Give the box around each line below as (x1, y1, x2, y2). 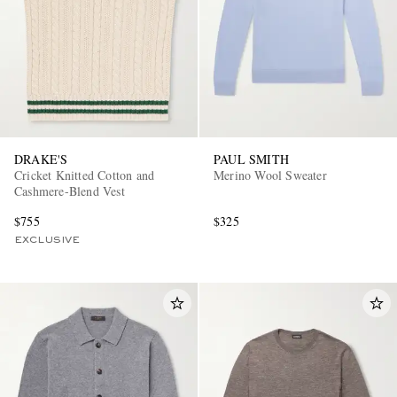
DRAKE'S (14, 151, 68, 168)
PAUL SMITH (214, 151, 289, 168)
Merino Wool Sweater (214, 167, 327, 184)
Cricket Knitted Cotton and (14, 167, 155, 184)
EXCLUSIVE (14, 236, 80, 245)
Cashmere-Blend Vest (14, 183, 125, 200)
